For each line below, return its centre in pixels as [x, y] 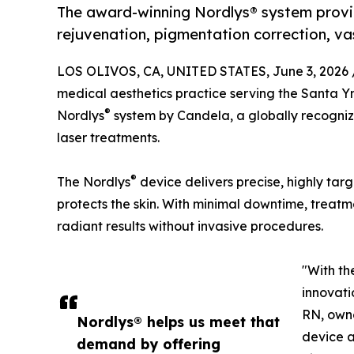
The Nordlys [94, 182]
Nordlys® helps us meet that [178, 322]
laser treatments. [108, 138]
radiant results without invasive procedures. [190, 226]
